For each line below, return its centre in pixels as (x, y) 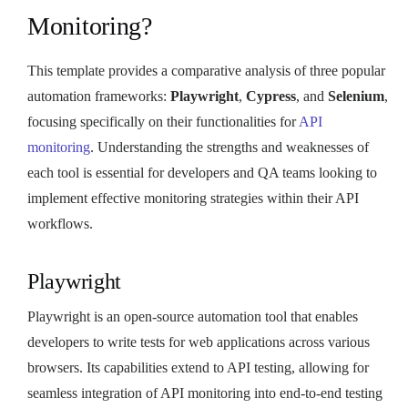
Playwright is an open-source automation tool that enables (193, 316)
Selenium (356, 96)
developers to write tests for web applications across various (199, 342)
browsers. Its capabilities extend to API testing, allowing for (198, 367)
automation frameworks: (99, 96)
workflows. (60, 223)
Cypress (271, 96)
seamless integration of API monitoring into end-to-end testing (205, 393)
